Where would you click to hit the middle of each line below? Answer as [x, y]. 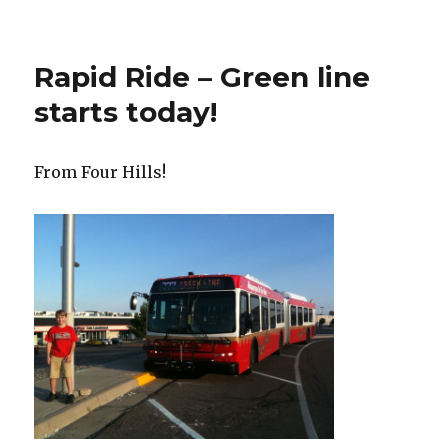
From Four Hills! [100, 171]
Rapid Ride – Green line [202, 76]
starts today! [126, 111]
